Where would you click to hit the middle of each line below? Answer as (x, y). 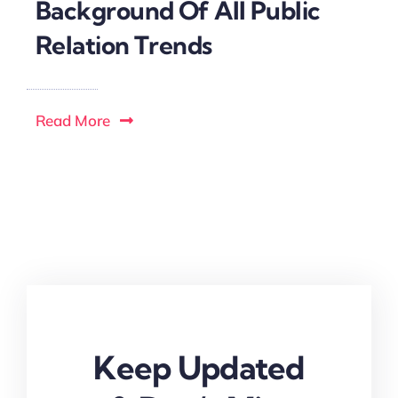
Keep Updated (199, 367)
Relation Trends (123, 44)
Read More (72, 120)
